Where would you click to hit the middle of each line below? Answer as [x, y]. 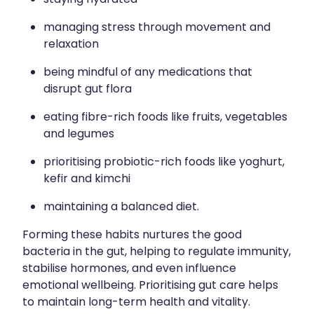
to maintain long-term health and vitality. [136, 302]
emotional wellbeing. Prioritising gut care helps [150, 286]
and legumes [79, 134]
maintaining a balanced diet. [121, 207]
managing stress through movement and [157, 28]
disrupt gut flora [88, 89]
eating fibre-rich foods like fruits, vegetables [165, 117]
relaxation [71, 45]
